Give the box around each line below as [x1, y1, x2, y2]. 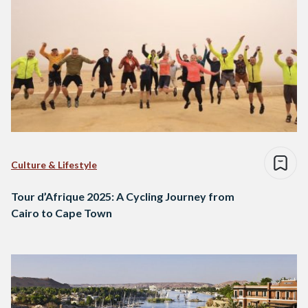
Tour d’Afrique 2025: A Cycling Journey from [11, 190, 234, 203]
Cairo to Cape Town [11, 206, 112, 220]
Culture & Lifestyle [11, 159, 97, 171]
